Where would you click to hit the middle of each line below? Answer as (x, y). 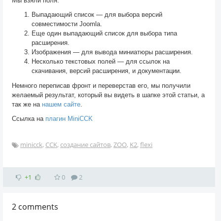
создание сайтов (85, 144)
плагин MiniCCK (69, 119)
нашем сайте (61, 104)
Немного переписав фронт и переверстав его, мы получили (101, 85)
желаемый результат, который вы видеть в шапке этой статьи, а (108, 95)
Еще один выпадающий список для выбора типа (104, 34)
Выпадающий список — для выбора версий (97, 15)
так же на (27, 104)
